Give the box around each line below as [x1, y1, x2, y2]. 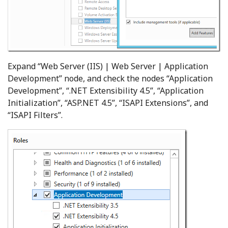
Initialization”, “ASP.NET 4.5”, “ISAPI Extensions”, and [8, 97, 208, 108]
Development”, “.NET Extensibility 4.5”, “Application [8, 84, 204, 96]
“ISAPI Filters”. [8, 109, 63, 121]
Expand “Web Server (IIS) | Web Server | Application [8, 60, 208, 72]
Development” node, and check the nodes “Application [8, 72, 213, 84]
